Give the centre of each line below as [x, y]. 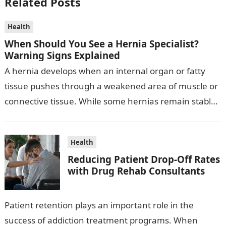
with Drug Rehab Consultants [136, 171]
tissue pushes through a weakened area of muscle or [111, 86]
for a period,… [32, 116]
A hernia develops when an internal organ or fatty [105, 71]
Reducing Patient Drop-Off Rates [144, 159]
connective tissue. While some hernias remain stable [110, 101]
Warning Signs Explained [62, 55]
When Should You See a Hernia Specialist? [101, 44]
